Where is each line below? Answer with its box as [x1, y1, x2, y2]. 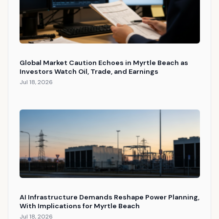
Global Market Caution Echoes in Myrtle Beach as [19, 58, 188, 67]
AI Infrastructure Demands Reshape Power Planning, [19, 193, 199, 202]
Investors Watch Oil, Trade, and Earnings [19, 67, 158, 76]
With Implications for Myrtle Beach [19, 201, 140, 211]
